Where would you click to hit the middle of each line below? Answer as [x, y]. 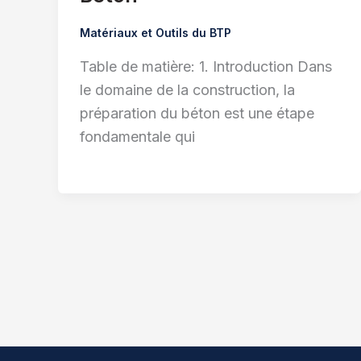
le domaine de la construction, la [187, 90]
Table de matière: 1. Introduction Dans [206, 67]
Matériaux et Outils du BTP [156, 32]
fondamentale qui [137, 137]
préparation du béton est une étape [197, 114]
